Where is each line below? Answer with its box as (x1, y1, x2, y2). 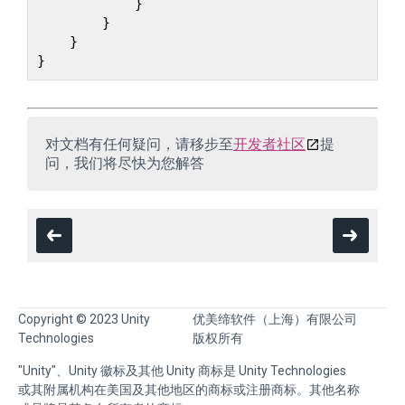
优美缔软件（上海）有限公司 (193, 312, 358, 326)
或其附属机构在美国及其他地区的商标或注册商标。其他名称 (18, 382, 360, 397)
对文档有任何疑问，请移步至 (45, 136, 233, 153)
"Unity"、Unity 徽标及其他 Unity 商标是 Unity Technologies (18, 363, 346, 378)
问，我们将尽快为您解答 (45, 155, 204, 172)
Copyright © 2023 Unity (18, 312, 150, 326)
